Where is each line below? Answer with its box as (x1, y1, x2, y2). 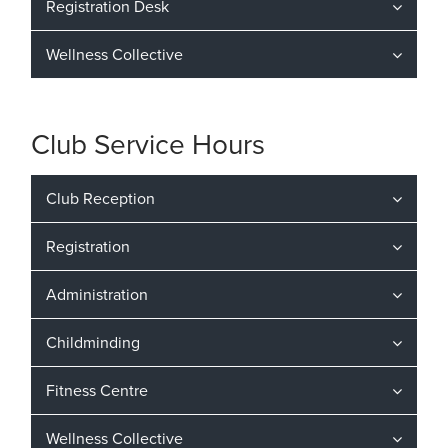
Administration (46, 283, 148, 306)
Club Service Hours (31, 124, 265, 164)
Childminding (46, 331, 140, 354)
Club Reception (46, 187, 155, 210)
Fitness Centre (46, 379, 148, 402)
